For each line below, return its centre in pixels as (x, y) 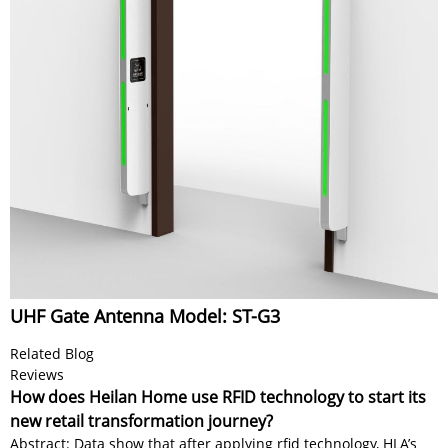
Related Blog (52, 353)
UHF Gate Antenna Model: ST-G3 (145, 315)
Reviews (37, 374)
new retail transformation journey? (141, 420)
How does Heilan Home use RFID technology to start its (218, 396)
